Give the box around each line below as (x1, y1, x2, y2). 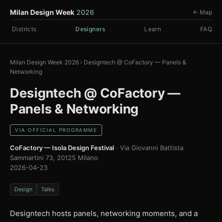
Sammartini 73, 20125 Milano (10, 154, 98, 162)
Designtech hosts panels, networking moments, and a (10, 209, 198, 218)
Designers (75, 25, 106, 33)
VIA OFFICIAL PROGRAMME (15, 127, 97, 133)
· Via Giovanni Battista (114, 144, 183, 152)
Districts (12, 25, 37, 33)
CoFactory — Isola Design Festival (10, 144, 114, 152)
